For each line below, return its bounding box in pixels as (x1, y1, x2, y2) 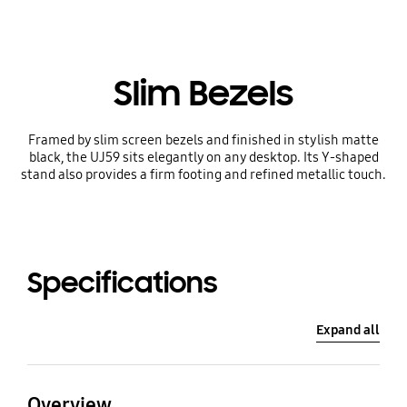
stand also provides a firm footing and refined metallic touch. (21, 166, 386, 184)
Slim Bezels (114, 72, 293, 116)
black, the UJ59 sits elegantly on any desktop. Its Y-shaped (28, 149, 379, 166)
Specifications (26, 264, 218, 301)
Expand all (316, 322, 381, 339)
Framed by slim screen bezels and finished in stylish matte (28, 132, 379, 149)
